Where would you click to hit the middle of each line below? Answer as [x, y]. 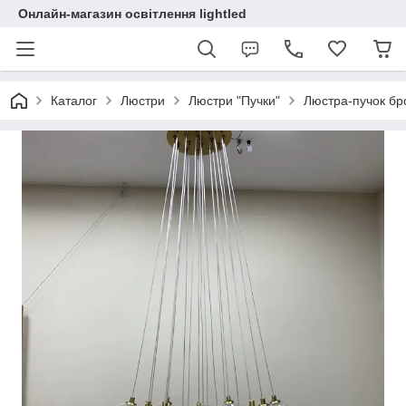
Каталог [74, 101]
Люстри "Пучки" [234, 101]
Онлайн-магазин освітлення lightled [132, 14]
